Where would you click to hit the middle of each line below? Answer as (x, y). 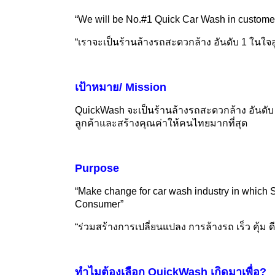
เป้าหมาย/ (100, 87)
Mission (146, 87)
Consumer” (99, 204)
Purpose (97, 168)
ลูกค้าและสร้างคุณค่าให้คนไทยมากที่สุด (161, 123)
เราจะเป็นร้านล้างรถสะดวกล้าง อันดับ (160, 42)
